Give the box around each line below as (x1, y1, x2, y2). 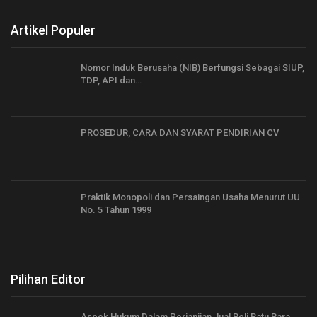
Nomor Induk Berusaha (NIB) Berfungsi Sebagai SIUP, (81, 62, 304, 73)
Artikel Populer (11, 22, 96, 38)
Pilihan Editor (11, 271, 86, 287)
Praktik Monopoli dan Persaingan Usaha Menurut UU (81, 192, 300, 203)
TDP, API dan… (81, 74, 142, 86)
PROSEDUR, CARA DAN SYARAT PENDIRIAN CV (81, 127, 279, 138)
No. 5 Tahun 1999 (81, 204, 151, 216)
